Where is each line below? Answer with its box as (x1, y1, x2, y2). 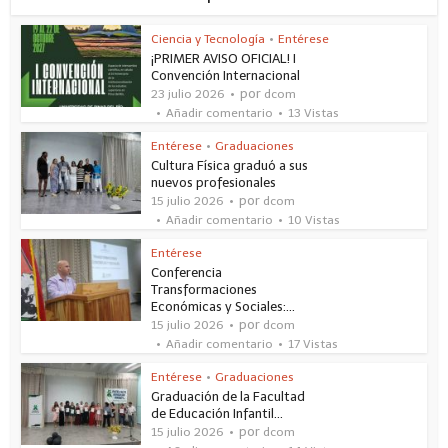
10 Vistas (288, 212, 341, 227)
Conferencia (151, 264, 223, 280)
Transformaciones (151, 281, 258, 297)
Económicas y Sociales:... (151, 298, 296, 314)
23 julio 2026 (151, 86, 226, 101)
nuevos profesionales (151, 174, 277, 190)
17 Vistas (288, 336, 339, 351)
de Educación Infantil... (151, 405, 284, 421)
